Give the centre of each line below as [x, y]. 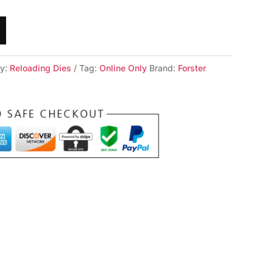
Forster [192, 68]
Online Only [123, 68]
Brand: [164, 68]
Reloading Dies [41, 68]
